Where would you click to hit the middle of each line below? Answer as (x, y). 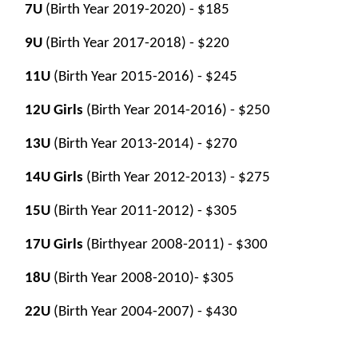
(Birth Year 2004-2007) (124, 312)
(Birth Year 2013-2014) (124, 145)
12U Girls (54, 111)
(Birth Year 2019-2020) (116, 10)
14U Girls (54, 178)
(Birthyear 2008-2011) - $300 (175, 245)
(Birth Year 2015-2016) (124, 78)
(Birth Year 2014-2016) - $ (165, 111)
